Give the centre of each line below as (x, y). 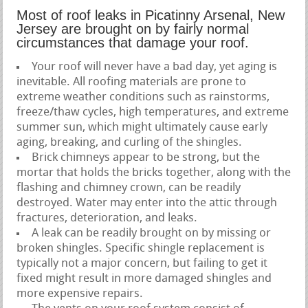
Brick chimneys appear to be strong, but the (146, 157)
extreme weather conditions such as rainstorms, (143, 97)
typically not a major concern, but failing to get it (142, 263)
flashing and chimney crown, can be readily (129, 188)
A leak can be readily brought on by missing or (152, 233)
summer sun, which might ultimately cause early (142, 127)
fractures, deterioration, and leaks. (107, 218)
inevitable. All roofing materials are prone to (132, 82)
